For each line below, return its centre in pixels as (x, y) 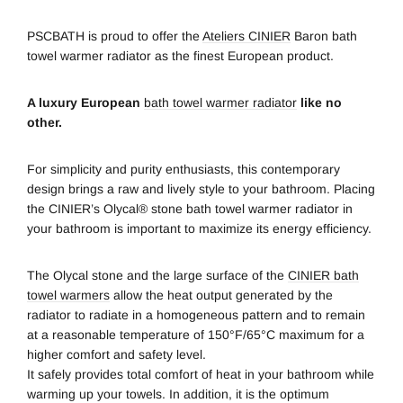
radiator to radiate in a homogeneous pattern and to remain (196, 314)
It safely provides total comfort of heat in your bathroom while (201, 374)
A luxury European (85, 102)
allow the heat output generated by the (221, 295)
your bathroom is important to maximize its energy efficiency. (199, 228)
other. (45, 122)
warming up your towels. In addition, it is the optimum (178, 394)
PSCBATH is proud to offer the (115, 36)
